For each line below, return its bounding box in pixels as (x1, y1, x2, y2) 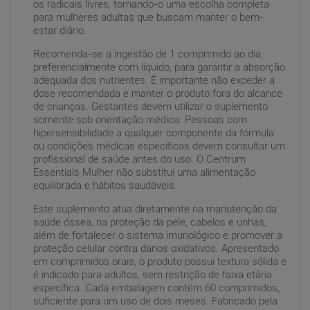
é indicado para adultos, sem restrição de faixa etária (33, 268, 272, 282)
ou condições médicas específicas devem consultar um (33, 140, 285, 153)
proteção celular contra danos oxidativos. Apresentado (33, 242, 279, 255)
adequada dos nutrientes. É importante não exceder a (33, 74, 275, 87)
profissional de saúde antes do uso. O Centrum (33, 153, 246, 166)
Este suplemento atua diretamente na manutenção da (33, 203, 277, 216)
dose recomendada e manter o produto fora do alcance (33, 87, 282, 100)
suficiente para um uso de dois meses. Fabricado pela (33, 295, 277, 308)
